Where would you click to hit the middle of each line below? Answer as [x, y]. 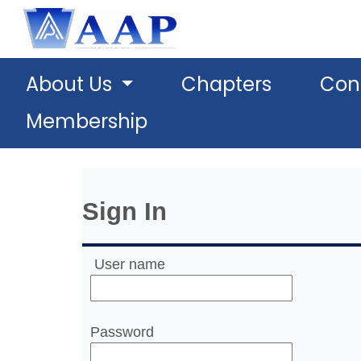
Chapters [227, 84]
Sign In [124, 212]
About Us [71, 84]
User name [130, 264]
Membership [87, 121]
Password [122, 332]
